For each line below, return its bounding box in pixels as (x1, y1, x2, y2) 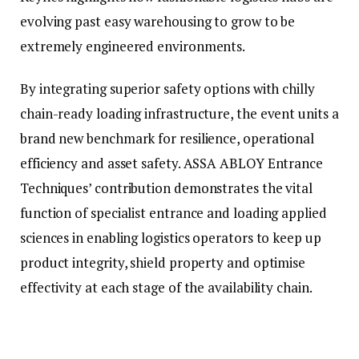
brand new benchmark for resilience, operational (20, 129, 315, 148)
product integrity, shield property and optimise (20, 253, 306, 272)
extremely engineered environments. (20, 36, 246, 55)
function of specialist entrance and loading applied (20, 204, 327, 223)
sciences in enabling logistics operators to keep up (20, 228, 321, 248)
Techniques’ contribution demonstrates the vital (20, 179, 313, 198)
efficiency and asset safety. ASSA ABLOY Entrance (20, 154, 323, 173)
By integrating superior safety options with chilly (20, 79, 315, 99)
